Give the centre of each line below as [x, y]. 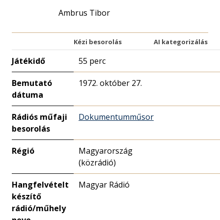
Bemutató [32, 83]
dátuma [27, 95]
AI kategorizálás [181, 42]
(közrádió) [97, 163]
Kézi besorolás [98, 42]
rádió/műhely [39, 208]
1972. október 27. [110, 83]
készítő [27, 196]
